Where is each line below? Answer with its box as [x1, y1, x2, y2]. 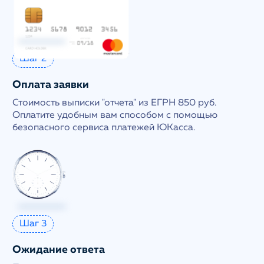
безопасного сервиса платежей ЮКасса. [12, 123, 196, 133]
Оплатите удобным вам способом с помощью [12, 110, 218, 120]
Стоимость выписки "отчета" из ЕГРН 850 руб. [12, 98, 217, 108]
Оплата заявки [12, 79, 90, 90]
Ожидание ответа [12, 244, 105, 255]
